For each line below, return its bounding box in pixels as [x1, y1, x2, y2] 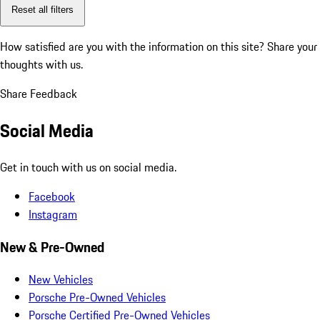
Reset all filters [11, 4, 74, 15]
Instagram [29, 205, 77, 223]
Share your [267, 38, 317, 56]
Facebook [29, 187, 75, 205]
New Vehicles [29, 271, 93, 289]
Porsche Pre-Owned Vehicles [29, 289, 166, 306]
